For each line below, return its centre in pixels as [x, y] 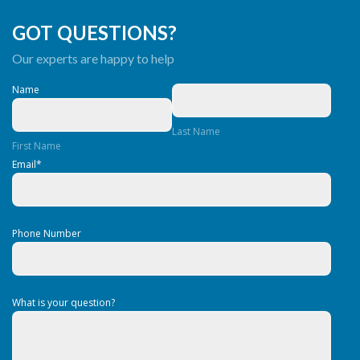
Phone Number [47, 233]
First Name [37, 145]
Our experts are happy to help [93, 58]
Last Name [196, 131]
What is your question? [63, 302]
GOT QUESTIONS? [94, 32]
